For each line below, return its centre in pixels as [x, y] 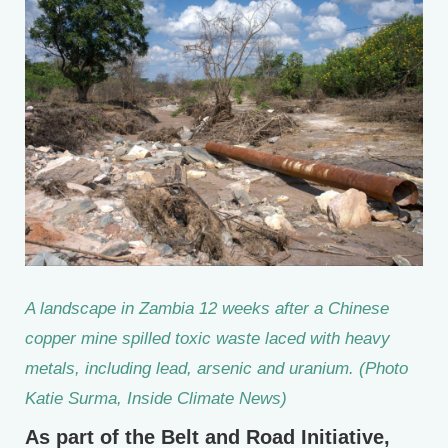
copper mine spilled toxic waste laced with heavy [207, 338]
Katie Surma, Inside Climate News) [156, 398]
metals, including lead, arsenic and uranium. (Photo [216, 368]
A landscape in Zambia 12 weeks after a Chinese [207, 308]
